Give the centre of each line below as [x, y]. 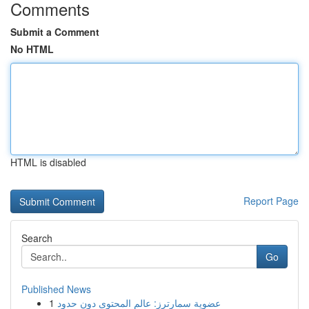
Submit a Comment [55, 32]
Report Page [271, 201]
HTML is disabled [48, 162]
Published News [56, 289]
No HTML [32, 49]
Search [37, 238]
